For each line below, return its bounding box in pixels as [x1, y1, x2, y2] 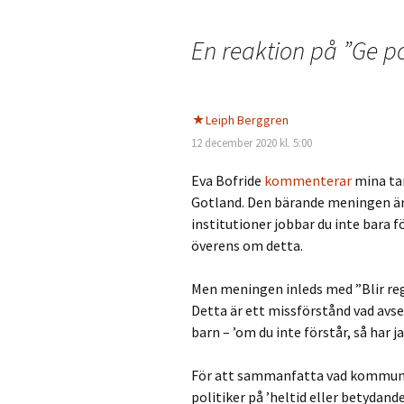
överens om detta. [191, 236, 303, 254]
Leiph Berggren [206, 112, 289, 128]
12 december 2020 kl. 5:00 [191, 135, 312, 151]
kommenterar [264, 171, 352, 189]
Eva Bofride [191, 171, 264, 189]
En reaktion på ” [191, 34, 352, 67]
